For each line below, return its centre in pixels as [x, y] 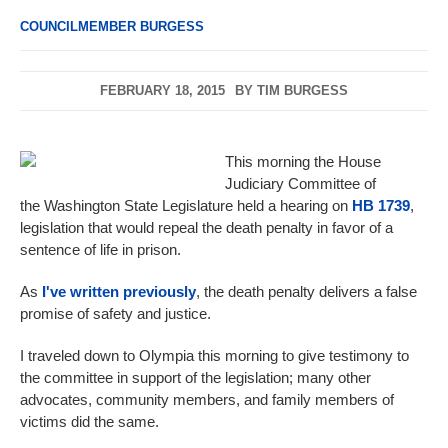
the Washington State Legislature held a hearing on [186, 206]
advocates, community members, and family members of [207, 400]
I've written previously [119, 292]
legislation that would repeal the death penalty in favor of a [206, 228]
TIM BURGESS [302, 91]
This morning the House [303, 162]
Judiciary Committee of [300, 184]
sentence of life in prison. [100, 250]
